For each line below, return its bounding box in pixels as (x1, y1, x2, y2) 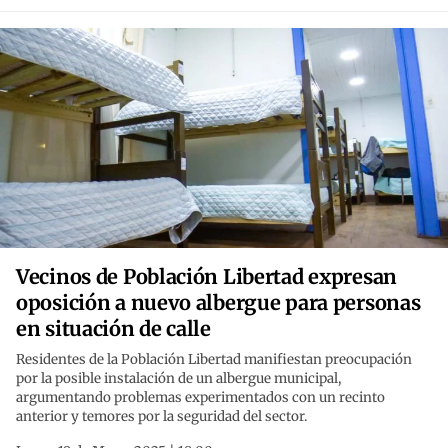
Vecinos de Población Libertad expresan (16, 264, 397, 290)
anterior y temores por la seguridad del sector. (16, 408, 307, 426)
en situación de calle (16, 316, 211, 342)
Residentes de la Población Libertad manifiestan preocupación (16, 351, 412, 369)
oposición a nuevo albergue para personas (16, 290, 421, 316)
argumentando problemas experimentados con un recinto (16, 389, 385, 407)
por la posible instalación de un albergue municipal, (16, 370, 341, 388)
